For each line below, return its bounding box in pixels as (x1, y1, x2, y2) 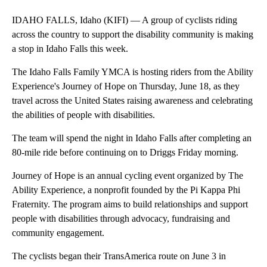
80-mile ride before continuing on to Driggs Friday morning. (12, 147, 238, 158)
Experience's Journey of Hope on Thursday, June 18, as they (12, 81, 240, 92)
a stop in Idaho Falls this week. (12, 44, 128, 54)
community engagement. (12, 228, 104, 238)
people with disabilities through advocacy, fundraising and (12, 213, 230, 224)
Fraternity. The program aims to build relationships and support (12, 199, 248, 210)
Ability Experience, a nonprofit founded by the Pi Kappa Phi (12, 185, 240, 195)
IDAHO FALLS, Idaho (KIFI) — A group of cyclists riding (12, 15, 237, 26)
